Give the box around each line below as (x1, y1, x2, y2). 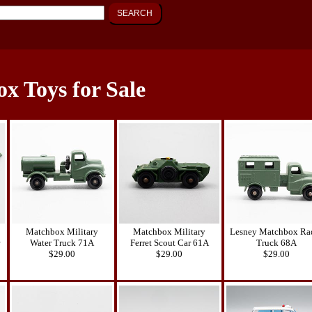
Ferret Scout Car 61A (130, 237, 209, 248)
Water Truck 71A (30, 237, 94, 248)
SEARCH (116, 8, 153, 18)
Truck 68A (256, 237, 297, 248)
